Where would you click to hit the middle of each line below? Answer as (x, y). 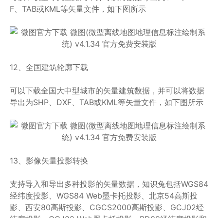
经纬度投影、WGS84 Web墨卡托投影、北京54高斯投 (104, 196)
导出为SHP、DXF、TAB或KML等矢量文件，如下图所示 (107, 102)
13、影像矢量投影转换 (49, 161)
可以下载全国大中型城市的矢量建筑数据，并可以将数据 (107, 91)
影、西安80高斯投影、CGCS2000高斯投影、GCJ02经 (107, 207)
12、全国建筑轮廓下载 (49, 67)
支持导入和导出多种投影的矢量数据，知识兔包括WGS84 (109, 184)
